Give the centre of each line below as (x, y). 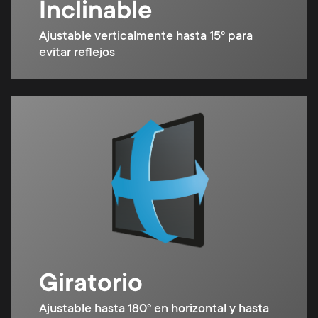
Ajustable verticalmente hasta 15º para (146, 37)
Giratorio (91, 285)
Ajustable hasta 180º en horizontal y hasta (154, 309)
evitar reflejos (77, 53)
